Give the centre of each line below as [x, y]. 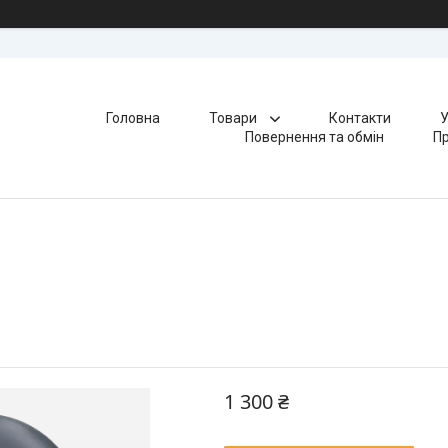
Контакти [359, 118]
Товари [234, 118]
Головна [132, 118]
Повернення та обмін [315, 137]
